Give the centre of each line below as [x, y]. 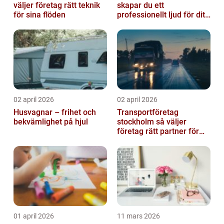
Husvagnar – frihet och [55, 112]
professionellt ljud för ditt [162, 15]
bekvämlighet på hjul [51, 122]
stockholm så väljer [136, 122]
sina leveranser [145, 141]
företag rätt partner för [158, 131]
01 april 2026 [34, 216]
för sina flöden [39, 15]
